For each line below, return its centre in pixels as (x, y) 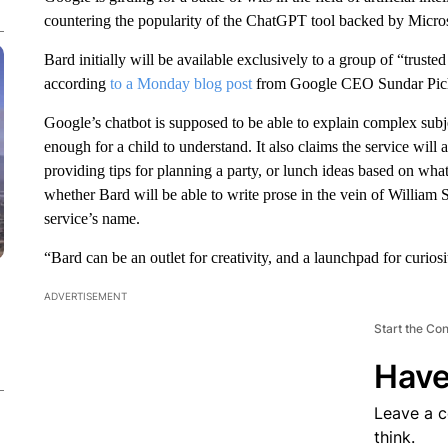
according (76, 83)
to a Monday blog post (180, 83)
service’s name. (91, 218)
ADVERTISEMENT (85, 296)
